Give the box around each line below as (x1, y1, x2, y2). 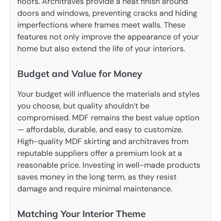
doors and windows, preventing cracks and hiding (17, 8, 197, 19)
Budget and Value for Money (17, 68, 142, 80)
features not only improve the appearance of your (17, 32, 199, 42)
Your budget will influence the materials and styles (17, 89, 200, 100)
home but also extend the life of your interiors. (17, 43, 185, 54)
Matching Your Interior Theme (17, 208, 146, 220)
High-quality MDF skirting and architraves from (17, 136, 188, 147)
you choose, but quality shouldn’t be (17, 101, 149, 111)
